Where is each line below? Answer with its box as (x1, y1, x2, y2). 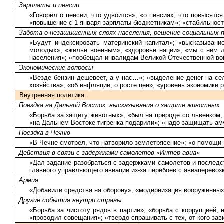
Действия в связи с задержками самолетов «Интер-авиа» (19, 148, 200, 156)
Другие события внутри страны (19, 196, 122, 204)
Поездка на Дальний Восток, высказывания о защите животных (19, 101, 220, 109)
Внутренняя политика (19, 91, 84, 99)
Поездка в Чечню (19, 128, 70, 136)
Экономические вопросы (19, 63, 93, 71)
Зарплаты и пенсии (19, 1, 79, 9)
